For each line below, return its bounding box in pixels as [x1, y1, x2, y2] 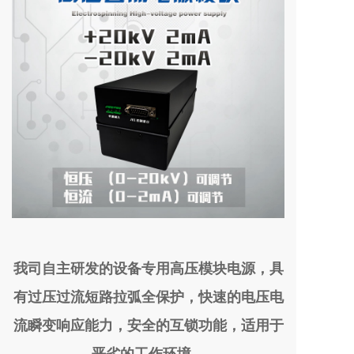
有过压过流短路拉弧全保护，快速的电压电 [13, 288, 284, 305]
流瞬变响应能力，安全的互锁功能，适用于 [13, 317, 284, 333]
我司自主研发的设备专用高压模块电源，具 [13, 260, 284, 277]
